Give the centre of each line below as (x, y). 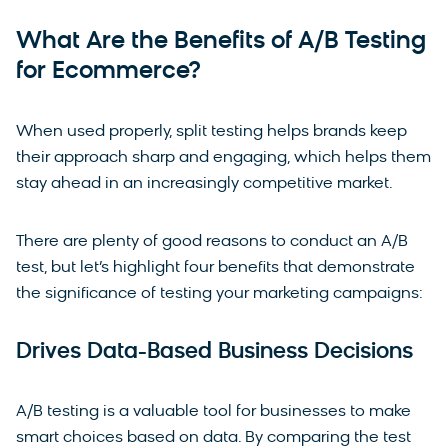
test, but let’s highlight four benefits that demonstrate (215, 267)
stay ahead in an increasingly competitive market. (206, 183)
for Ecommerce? (111, 71)
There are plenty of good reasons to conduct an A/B (212, 241)
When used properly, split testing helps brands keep (211, 131)
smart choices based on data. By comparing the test (213, 437)
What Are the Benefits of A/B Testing (221, 41)
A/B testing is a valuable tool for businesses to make (213, 411)
